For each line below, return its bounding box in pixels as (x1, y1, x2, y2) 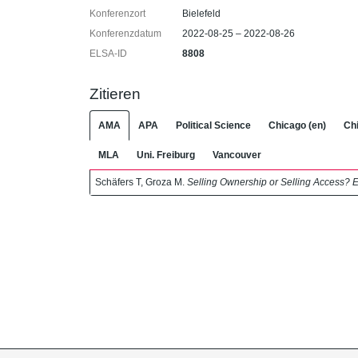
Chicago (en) (268, 119, 326, 131)
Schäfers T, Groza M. (95, 176, 187, 188)
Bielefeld (182, 8, 221, 19)
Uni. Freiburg (137, 149, 195, 161)
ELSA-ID (89, 48, 127, 59)
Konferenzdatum (89, 28, 161, 39)
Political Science (176, 119, 251, 131)
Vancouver (213, 149, 261, 161)
